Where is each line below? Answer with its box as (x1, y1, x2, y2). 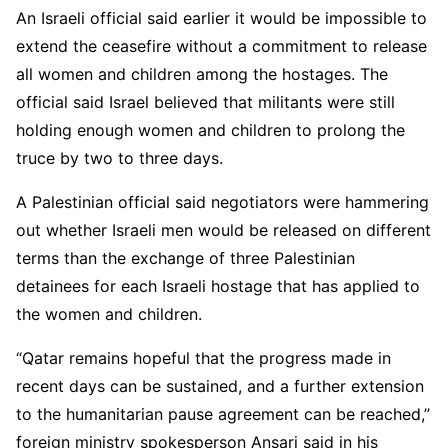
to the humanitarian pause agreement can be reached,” (16, 403, 430, 424)
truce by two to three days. (16, 147, 223, 168)
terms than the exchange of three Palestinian (16, 247, 355, 268)
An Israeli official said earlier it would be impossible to (16, 7, 427, 28)
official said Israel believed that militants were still (16, 91, 395, 112)
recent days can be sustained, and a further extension (16, 375, 424, 396)
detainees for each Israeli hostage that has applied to (16, 275, 420, 296)
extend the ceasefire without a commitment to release (16, 35, 427, 56)
